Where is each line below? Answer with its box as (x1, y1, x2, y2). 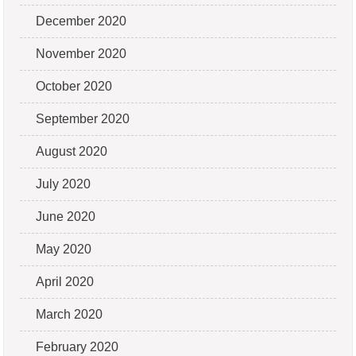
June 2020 (36, 209, 96, 223)
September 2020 (36, 111, 130, 126)
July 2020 (36, 176, 91, 191)
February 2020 (36, 339, 119, 354)
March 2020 (36, 307, 103, 321)
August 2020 (36, 144, 108, 158)
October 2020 (36, 79, 113, 93)
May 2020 (36, 242, 92, 256)
